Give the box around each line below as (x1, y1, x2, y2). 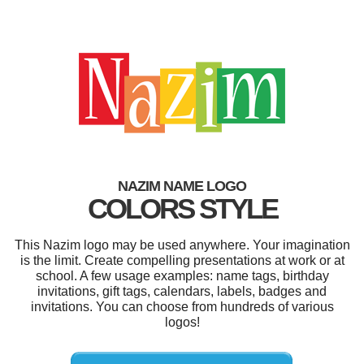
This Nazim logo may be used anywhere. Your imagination (14, 237, 350, 252)
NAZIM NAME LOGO (118, 177, 246, 194)
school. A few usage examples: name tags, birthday (35, 268, 329, 283)
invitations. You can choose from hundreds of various (30, 299, 334, 314)
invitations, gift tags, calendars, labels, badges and (37, 284, 327, 298)
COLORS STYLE (87, 192, 277, 224)
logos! (164, 314, 200, 329)
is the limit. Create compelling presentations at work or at (19, 253, 344, 267)
